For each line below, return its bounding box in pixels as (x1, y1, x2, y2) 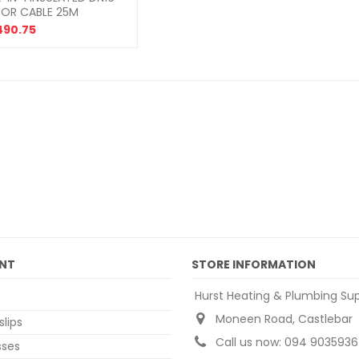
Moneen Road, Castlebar (216, 311, 353, 327)
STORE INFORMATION (192, 256, 316, 272)
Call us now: (216, 334, 284, 350)
